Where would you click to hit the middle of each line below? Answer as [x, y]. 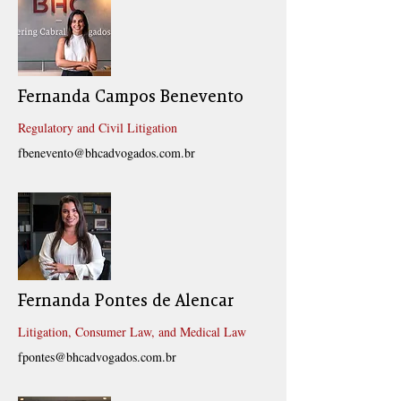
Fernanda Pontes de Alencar [126, 301]
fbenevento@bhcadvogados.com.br [107, 153]
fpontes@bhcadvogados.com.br [97, 357]
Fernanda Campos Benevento [131, 97]
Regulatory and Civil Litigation [98, 128]
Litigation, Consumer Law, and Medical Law [132, 332]
